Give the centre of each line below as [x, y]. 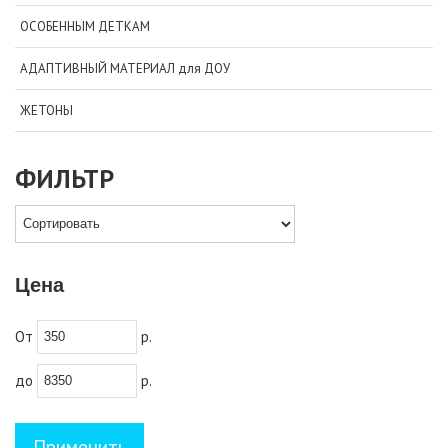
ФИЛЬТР [64, 178]
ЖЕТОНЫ [46, 110]
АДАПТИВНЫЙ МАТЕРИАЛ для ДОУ [125, 68]
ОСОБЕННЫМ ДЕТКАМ [85, 26]
